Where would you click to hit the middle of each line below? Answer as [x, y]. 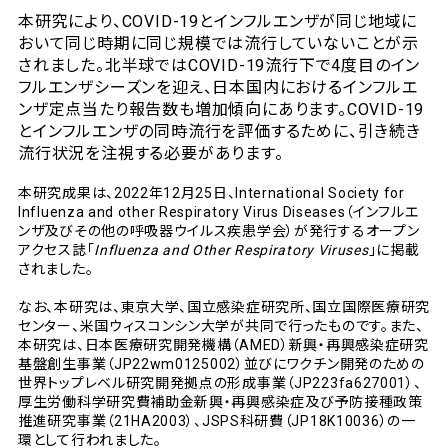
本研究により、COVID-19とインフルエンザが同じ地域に [218, 22]
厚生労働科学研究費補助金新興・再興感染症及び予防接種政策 [220, 402]
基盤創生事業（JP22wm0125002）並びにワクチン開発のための [221, 364]
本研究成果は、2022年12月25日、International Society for [211, 193]
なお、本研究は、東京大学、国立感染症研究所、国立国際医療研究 [224, 307]
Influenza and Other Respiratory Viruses [231, 250]
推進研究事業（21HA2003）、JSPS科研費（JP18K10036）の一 [217, 421]
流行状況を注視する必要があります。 [151, 154]
